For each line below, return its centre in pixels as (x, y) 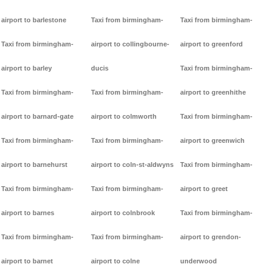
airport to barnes (28, 213)
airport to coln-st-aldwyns (132, 165)
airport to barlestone (34, 20)
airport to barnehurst (34, 165)
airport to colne (115, 261)
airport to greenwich (213, 141)
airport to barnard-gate (37, 117)
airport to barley (27, 68)
